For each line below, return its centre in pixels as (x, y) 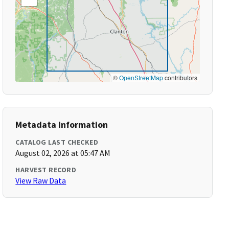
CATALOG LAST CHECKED (57, 142)
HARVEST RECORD (46, 170)
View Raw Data (41, 180)
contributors (180, 77)
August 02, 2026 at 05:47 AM (63, 153)
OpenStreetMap (141, 77)
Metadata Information (62, 124)
